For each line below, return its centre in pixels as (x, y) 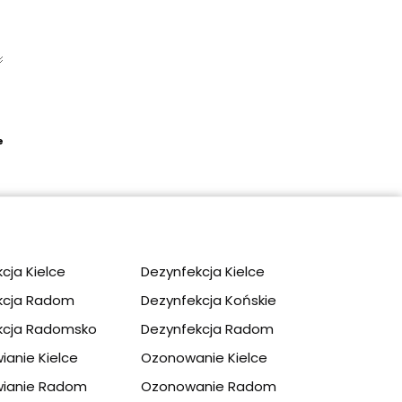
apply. (19, 141)
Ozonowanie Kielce (204, 357)
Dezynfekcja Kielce (202, 271)
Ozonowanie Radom (208, 386)
